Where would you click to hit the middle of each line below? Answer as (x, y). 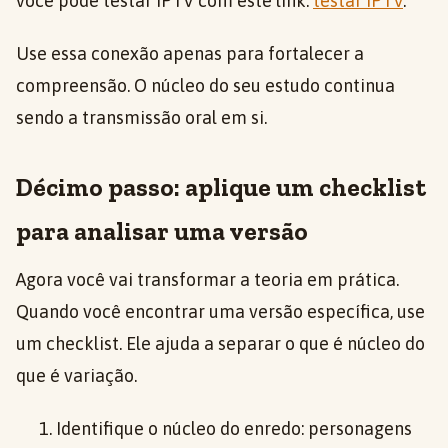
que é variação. (76, 376)
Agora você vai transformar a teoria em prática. (207, 280)
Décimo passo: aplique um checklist (221, 187)
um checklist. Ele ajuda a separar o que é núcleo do (220, 344)
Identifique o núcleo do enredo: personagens (234, 429)
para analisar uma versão (162, 231)
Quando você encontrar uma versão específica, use (220, 312)
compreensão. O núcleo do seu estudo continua (205, 86)
